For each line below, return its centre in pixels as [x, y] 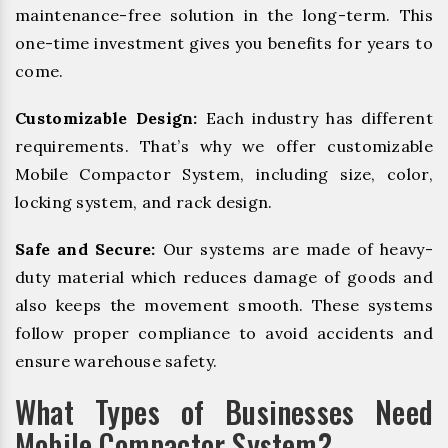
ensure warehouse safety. [116, 361]
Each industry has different [315, 117]
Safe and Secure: [85, 249]
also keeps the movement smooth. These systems [224, 305]
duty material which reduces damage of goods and [224, 277]
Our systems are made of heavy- [294, 249]
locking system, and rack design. [144, 201]
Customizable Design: [106, 117]
